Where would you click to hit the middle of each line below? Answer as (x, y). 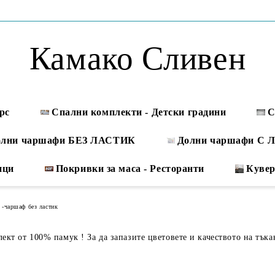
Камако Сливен (137, 58)
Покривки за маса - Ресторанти (130, 168)
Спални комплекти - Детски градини (139, 112)
